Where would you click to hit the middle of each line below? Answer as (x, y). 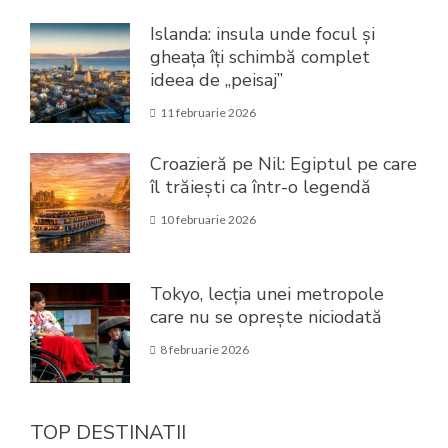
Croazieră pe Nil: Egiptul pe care (283, 163)
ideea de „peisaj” (216, 79)
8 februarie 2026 (204, 349)
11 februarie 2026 (208, 112)
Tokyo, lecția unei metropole (267, 293)
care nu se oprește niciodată (266, 316)
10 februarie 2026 (208, 219)
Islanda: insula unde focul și (262, 33)
